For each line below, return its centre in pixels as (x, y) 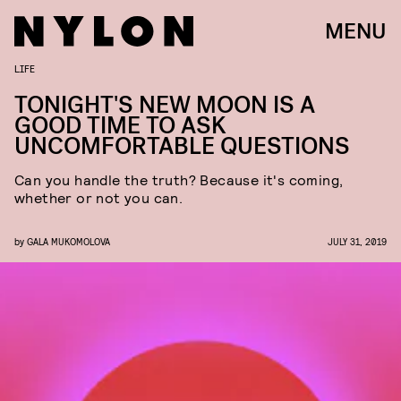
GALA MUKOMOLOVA (68, 241)
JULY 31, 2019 (357, 241)
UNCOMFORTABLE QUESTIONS (182, 146)
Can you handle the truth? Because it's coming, (179, 179)
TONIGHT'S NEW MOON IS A (165, 105)
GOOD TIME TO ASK (120, 126)
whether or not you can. (99, 197)
